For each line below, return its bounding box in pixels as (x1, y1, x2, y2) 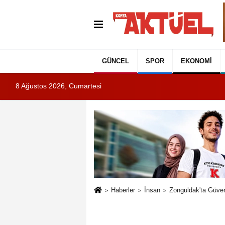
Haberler (110, 186, 135, 194)
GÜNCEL (102, 57, 129, 65)
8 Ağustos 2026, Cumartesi (16, 82, 101, 90)
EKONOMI (181, 57, 212, 65)
